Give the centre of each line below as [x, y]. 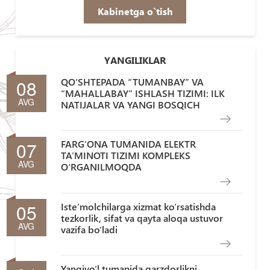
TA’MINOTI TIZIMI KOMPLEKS [125, 155]
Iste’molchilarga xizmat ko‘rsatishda [138, 206]
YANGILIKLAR [135, 60]
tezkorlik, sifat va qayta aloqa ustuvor [142, 218]
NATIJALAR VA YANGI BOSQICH [130, 105]
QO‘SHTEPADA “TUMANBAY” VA [132, 82]
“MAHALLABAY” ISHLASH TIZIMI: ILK [143, 93]
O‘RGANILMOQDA [101, 167]
